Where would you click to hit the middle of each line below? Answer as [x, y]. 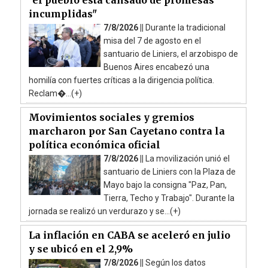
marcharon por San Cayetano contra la [127, 131]
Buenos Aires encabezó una [156, 67]
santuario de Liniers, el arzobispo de [170, 54]
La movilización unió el [187, 158]
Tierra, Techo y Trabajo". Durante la [169, 198]
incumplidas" [63, 13]
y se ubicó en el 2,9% [80, 249]
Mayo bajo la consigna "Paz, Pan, [165, 185]
